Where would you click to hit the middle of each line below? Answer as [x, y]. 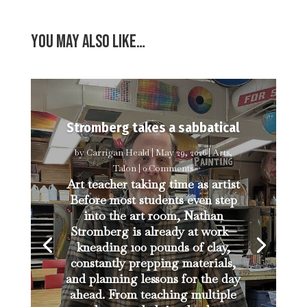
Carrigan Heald [118, 153]
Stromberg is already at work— [153, 232]
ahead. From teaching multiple [153, 295]
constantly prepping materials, [153, 263]
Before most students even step [153, 200]
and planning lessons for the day [153, 279]
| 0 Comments [165, 169]
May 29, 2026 [181, 153]
